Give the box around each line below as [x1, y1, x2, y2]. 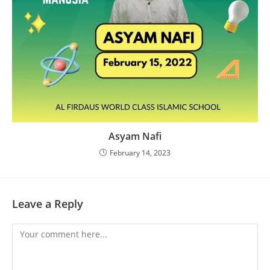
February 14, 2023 [110, 148, 171, 159]
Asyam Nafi [108, 130, 162, 143]
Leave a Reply [12, 196, 83, 212]
